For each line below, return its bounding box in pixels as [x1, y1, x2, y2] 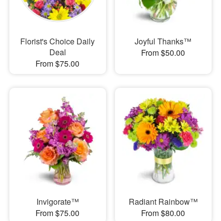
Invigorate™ [36, 196, 79, 207]
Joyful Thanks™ [135, 35, 192, 47]
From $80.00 [141, 207, 185, 219]
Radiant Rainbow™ [128, 196, 198, 207]
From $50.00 [141, 46, 185, 58]
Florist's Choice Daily [20, 35, 95, 47]
